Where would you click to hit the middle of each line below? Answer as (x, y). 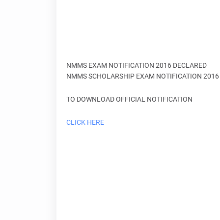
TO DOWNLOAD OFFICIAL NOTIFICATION (129, 99)
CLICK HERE (85, 122)
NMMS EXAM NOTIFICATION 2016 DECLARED (136, 65)
